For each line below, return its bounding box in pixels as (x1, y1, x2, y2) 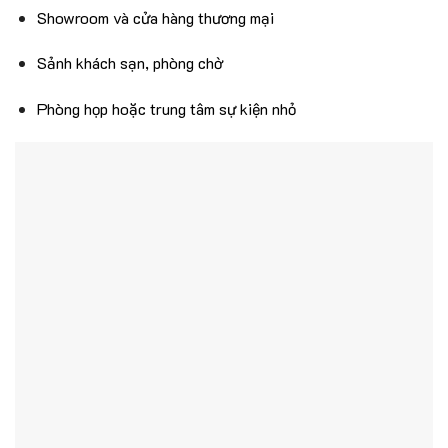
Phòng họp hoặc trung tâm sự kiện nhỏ (37, 98, 296, 120)
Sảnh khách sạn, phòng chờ (37, 52, 223, 74)
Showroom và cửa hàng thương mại (37, 6, 274, 28)
